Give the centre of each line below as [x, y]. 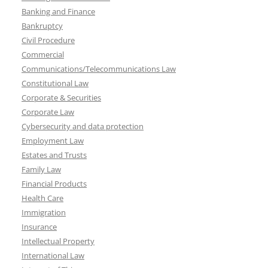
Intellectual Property [58, 241]
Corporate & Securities [61, 98]
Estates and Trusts [54, 155]
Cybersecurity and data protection [83, 126]
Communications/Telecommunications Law [99, 69]
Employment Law [53, 141]
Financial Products [54, 184]
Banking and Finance [58, 11]
